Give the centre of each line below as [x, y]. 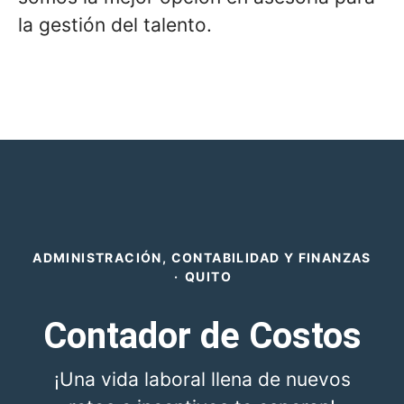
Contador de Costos [202, 335]
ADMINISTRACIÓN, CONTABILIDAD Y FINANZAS [202, 257]
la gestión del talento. [115, 24]
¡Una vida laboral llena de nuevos [202, 379]
